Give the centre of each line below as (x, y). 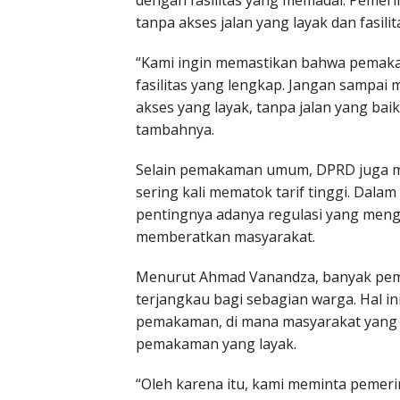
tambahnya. (175, 130)
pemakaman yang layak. (216, 344)
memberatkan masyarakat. (225, 237)
